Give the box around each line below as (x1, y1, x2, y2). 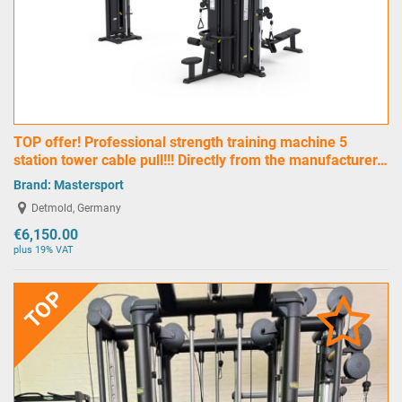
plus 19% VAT (13, 243, 74, 256)
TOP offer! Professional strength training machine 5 (13, 133, 347, 151)
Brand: (13, 177, 54, 192)
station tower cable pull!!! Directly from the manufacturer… (13, 151, 388, 169)
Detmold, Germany (31, 202, 122, 215)
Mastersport (54, 177, 124, 192)
